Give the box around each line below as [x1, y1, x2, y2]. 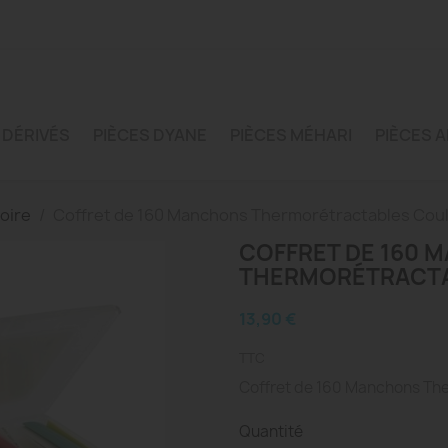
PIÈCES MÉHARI [230, 124, 352, 146]
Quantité [239, 421, 303, 442]
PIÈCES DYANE [93, 124, 207, 146]
